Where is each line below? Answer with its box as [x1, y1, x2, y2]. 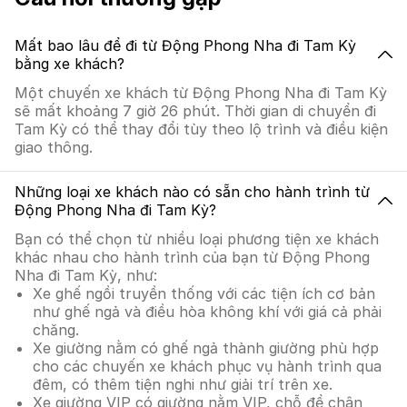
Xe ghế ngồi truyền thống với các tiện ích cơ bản [33, 284, 375, 303]
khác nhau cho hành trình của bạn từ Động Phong [15, 248, 370, 266]
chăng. [33, 321, 79, 339]
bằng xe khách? [15, 55, 124, 73]
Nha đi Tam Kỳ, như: [15, 266, 157, 284]
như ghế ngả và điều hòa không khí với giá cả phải [33, 303, 382, 321]
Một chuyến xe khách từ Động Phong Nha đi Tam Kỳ [15, 84, 387, 102]
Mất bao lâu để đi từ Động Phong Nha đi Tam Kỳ [15, 36, 356, 55]
